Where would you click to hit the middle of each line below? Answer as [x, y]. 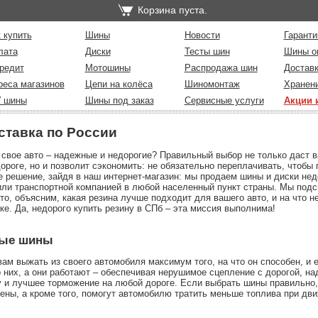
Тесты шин [207, 51]
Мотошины [108, 68]
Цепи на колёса [119, 84]
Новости [202, 35]
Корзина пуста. [173, 10]
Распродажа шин [221, 68]
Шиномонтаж [212, 84]
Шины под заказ [119, 100]
